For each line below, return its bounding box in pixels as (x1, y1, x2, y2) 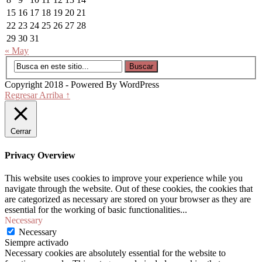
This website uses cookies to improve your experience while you (5, 173, 243, 183)
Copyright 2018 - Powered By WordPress (5, 80, 159, 90)
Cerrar (11, 127, 31, 136)
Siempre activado (5, 237, 68, 247)
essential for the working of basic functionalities (5, 204, 180, 215)
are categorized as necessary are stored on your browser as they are (5, 194, 251, 204)
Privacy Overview (5, 150, 75, 160)
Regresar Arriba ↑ (5, 90, 70, 101)
